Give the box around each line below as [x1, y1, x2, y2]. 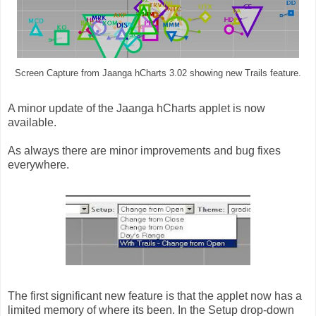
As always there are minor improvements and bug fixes [8, 144, 281, 157]
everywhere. [8, 158, 69, 171]
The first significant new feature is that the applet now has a [8, 289, 302, 302]
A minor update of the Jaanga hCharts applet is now [8, 102, 265, 114]
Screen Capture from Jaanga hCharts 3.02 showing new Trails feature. [15, 68, 301, 78]
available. [8, 116, 56, 128]
